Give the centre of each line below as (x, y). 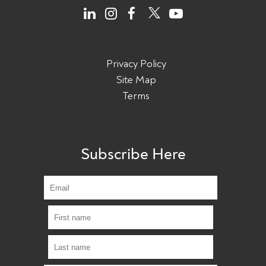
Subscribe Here (133, 154)
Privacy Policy (136, 64)
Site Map (136, 80)
